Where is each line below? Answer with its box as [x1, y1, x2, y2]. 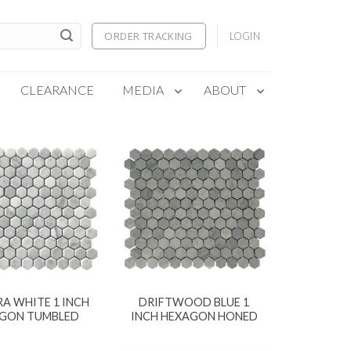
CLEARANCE [20, 82, 94, 98]
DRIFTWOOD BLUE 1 [139, 295, 250, 309]
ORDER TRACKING [104, 29, 193, 43]
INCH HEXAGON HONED [130, 309, 258, 324]
